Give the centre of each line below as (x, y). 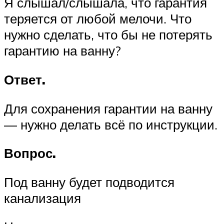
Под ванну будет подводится (89, 182)
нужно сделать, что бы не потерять (108, 35)
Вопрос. (30, 153)
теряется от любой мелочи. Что (98, 19)
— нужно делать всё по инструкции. (111, 124)
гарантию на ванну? (62, 51)
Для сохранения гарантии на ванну (108, 108)
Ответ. (25, 80)
